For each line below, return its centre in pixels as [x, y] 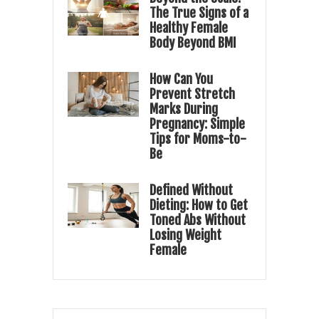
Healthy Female [189, 28]
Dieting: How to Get [199, 205]
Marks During [184, 109]
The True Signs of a [199, 13]
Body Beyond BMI [193, 43]
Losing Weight [185, 235]
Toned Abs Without [198, 220]
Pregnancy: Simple [197, 124]
